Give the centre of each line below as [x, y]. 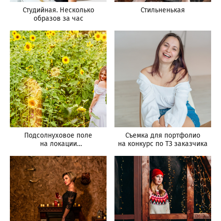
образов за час [58, 18]
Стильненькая [163, 10]
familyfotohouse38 [58, 152]
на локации [58, 144]
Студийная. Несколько [58, 10]
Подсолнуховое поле [58, 135]
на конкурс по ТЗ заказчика [163, 144]
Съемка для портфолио [163, 135]
